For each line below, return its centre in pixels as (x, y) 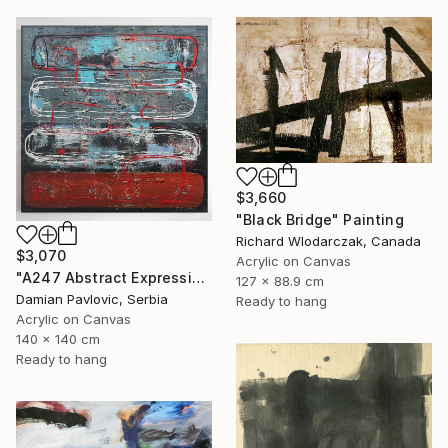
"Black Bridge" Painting (320, 219)
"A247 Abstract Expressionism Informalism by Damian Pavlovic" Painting (198, 278)
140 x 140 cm (58, 339)
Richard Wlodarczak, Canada (328, 240)
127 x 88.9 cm (280, 280)
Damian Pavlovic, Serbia (92, 299)
